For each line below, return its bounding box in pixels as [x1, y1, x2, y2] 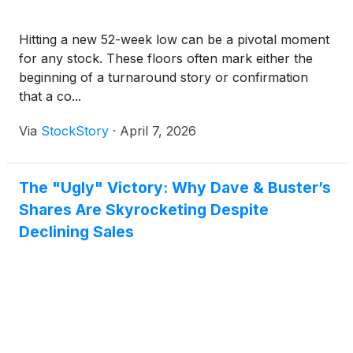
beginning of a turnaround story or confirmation [19, 69, 308, 85]
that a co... [19, 88, 81, 104]
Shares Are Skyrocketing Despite [19, 200, 269, 219]
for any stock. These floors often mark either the [19, 50, 313, 66]
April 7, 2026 [120, 123, 196, 139]
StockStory [41, 123, 109, 139]
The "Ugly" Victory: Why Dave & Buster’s [19, 178, 331, 197]
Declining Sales [19, 222, 134, 241]
